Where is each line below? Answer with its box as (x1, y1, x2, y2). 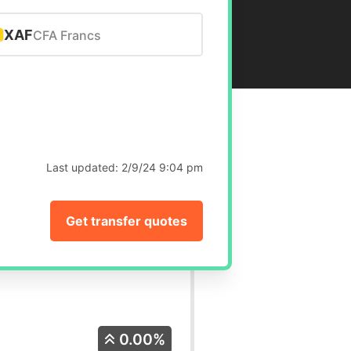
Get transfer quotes (66, 213, 188, 230)
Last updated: (46, 161, 122, 175)
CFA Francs (32, 27, 101, 44)
